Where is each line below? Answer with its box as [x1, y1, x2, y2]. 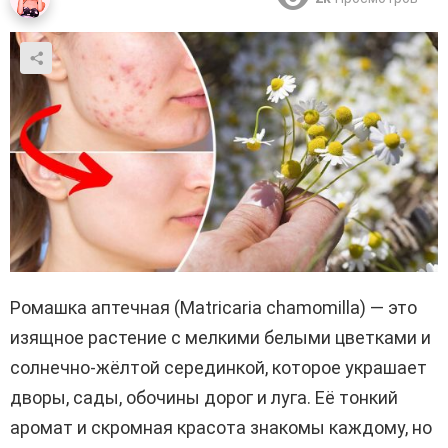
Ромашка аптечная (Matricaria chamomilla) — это [10, 297, 417, 319]
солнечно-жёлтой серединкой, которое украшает [10, 357, 427, 379]
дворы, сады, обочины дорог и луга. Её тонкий [10, 387, 398, 409]
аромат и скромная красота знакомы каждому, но [10, 417, 432, 439]
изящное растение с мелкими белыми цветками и [10, 327, 431, 349]
